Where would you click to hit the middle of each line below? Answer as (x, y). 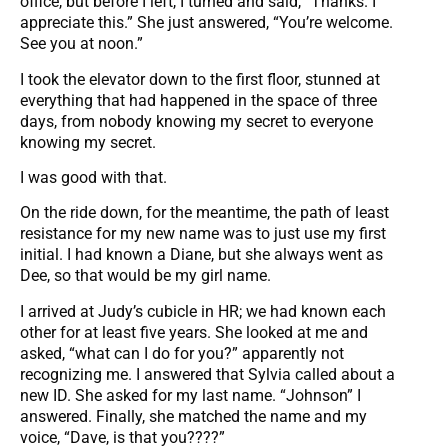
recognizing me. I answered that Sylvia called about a (207, 374)
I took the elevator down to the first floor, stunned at (200, 79)
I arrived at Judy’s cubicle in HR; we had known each (203, 311)
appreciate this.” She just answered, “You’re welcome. (206, 23)
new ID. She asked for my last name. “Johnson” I (190, 395)
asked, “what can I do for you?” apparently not (182, 353)
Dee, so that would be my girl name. (145, 276)
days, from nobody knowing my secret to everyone (196, 121)
